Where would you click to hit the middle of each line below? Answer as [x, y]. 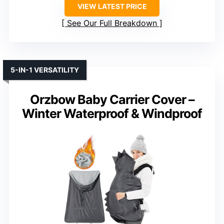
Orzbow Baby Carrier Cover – [112, 100]
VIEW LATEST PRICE [112, 6]
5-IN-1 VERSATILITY [45, 70]
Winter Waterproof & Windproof [112, 114]
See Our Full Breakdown [112, 23]
